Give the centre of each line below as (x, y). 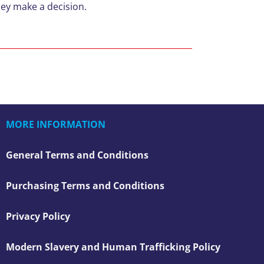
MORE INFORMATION (56, 124)
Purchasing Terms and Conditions (85, 186)
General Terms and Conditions (77, 155)
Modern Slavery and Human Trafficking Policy (113, 247)
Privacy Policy (38, 216)
